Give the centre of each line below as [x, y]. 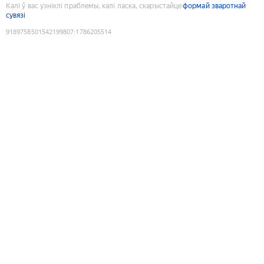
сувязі [16, 15]
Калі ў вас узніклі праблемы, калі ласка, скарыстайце [94, 6]
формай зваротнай [214, 6]
